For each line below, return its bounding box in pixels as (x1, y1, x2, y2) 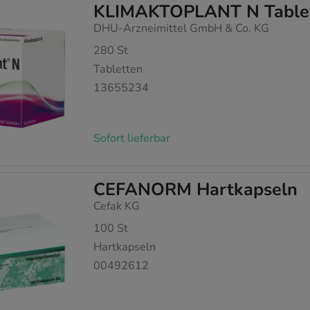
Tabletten (93, 62, 143, 77)
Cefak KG (93, 198, 140, 214)
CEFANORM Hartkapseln (93, 177, 298, 201)
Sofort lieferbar (93, 130, 171, 146)
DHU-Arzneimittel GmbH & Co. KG (93, 21, 270, 37)
